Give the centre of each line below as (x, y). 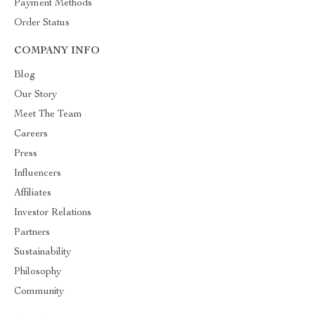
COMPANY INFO (57, 51)
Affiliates (33, 193)
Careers (31, 134)
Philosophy (38, 272)
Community (39, 292)
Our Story (36, 95)
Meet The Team (48, 115)
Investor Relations (53, 213)
